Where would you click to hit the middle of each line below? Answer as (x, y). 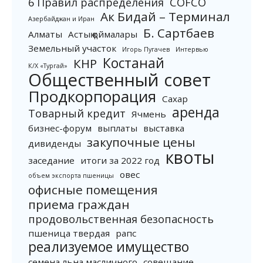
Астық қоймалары (103, 34)
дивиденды (55, 143)
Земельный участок (72, 48)
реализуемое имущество (109, 247)
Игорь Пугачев (146, 49)
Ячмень (149, 114)
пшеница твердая (69, 233)
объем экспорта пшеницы (71, 176)
